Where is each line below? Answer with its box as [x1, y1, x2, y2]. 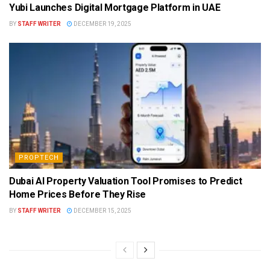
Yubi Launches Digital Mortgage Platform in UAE [9, 1, 221, 13]
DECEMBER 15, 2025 [72, 207, 131, 214]
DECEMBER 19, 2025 [72, 20, 131, 27]
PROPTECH [19, 153, 59, 162]
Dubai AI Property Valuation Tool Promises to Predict [9, 175, 242, 187]
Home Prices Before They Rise [9, 188, 146, 200]
